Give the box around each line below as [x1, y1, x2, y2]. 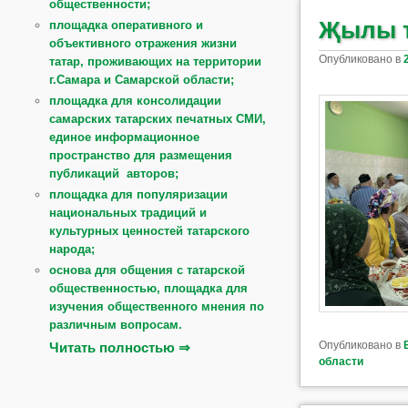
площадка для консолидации [49, 93, 222, 107]
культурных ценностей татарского [49, 223, 250, 238]
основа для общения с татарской [49, 262, 246, 277]
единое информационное [49, 129, 200, 144]
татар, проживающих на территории [49, 54, 262, 68]
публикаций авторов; [49, 166, 179, 180]
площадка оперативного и [49, 17, 204, 32]
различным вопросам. [49, 317, 183, 331]
